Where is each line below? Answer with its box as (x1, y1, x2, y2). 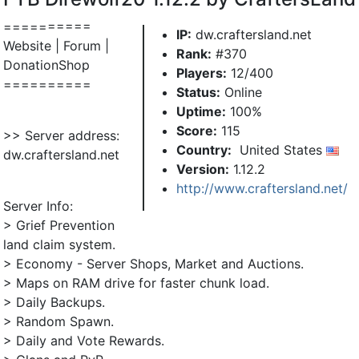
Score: (176, 122, 217, 139)
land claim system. (3, 236, 115, 252)
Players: (176, 64, 227, 81)
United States (240, 141, 322, 158)
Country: (176, 141, 232, 158)
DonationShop (3, 56, 90, 73)
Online (220, 83, 262, 100)
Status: (176, 83, 220, 100)
